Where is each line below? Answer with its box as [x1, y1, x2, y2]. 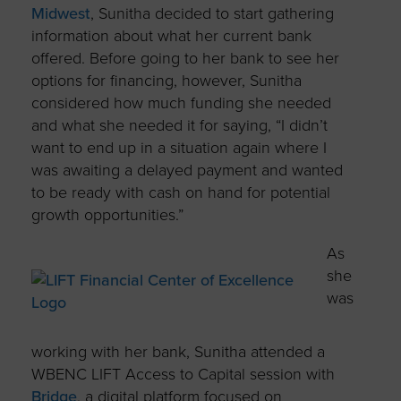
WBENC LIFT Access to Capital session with [30, 363, 335, 384]
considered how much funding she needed [30, 92, 331, 113]
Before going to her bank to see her [89, 47, 339, 68]
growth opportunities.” [30, 204, 183, 225]
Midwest [30, 3, 90, 23]
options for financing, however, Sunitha [30, 70, 302, 90]
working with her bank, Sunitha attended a [30, 341, 325, 362]
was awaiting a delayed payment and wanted [30, 159, 343, 180]
